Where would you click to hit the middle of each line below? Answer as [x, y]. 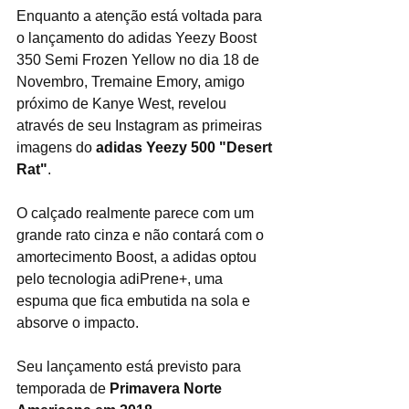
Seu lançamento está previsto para [131, 367]
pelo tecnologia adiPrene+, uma [121, 279]
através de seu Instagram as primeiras [141, 126]
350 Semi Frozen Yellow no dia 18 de [140, 60]
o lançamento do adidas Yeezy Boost [138, 38]
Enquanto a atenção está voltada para [141, 16]
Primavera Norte [168, 389]
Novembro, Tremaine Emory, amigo [132, 82]
